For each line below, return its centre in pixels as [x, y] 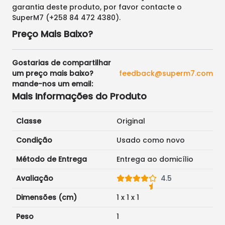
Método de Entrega [51, 159]
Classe [29, 121]
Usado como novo [151, 140]
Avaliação [35, 178]
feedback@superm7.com [166, 73]
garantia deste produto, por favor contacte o [97, 7]
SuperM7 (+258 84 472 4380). [66, 18]
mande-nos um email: [52, 84]
